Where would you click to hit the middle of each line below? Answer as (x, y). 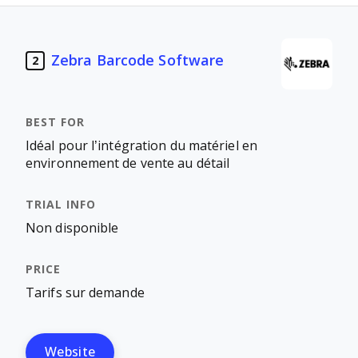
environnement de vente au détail (128, 163)
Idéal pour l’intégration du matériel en (141, 146)
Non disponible (72, 228)
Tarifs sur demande (85, 293)
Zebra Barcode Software (138, 60)
